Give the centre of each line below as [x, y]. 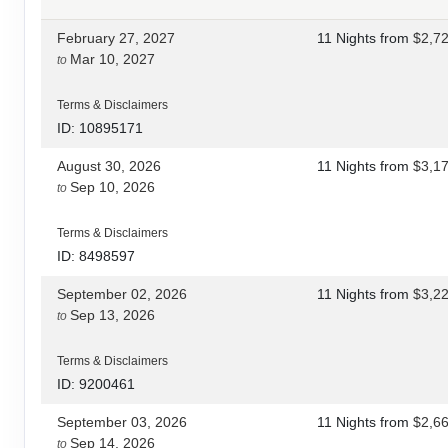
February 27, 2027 [116, 37]
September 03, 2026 [122, 421]
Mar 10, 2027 [112, 58]
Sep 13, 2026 [112, 314]
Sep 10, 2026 [112, 186]
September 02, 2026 [122, 293]
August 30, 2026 [109, 165]
